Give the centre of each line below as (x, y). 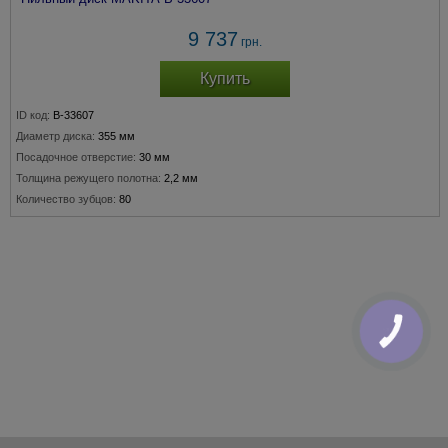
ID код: (33, 115)
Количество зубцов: (66, 199)
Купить (225, 78)
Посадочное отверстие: (76, 157)
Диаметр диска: (55, 136)
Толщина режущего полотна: (88, 178)
